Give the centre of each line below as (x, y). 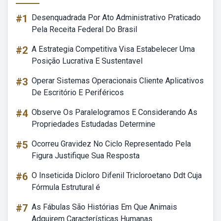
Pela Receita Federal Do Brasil (84, 29)
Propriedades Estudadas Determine (93, 124)
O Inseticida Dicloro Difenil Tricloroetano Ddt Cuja (117, 175)
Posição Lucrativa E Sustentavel (87, 61)
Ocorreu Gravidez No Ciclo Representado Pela (111, 144)
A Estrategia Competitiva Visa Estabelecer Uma (113, 49)
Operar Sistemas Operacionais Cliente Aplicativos (118, 81)
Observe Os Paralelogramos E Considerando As (114, 112)
